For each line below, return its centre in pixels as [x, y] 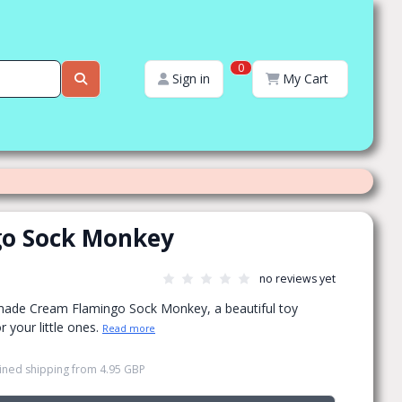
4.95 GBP [122, 369]
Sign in [191, 79]
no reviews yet [297, 279]
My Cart [306, 79]
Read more [129, 328]
